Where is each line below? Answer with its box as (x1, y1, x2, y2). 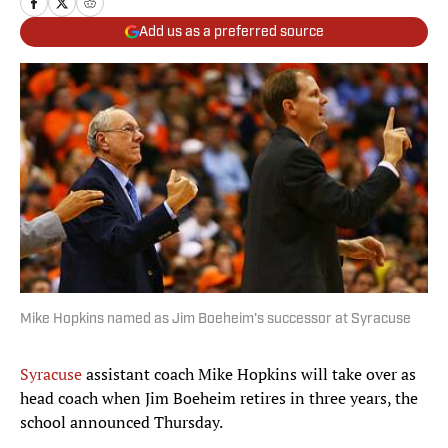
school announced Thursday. (20, 411, 226, 434)
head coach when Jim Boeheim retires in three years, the (20, 387, 418, 410)
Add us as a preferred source (138, 24, 324, 40)
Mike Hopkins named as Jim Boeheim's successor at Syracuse (20, 312, 411, 328)
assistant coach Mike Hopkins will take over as (82, 363, 416, 386)
